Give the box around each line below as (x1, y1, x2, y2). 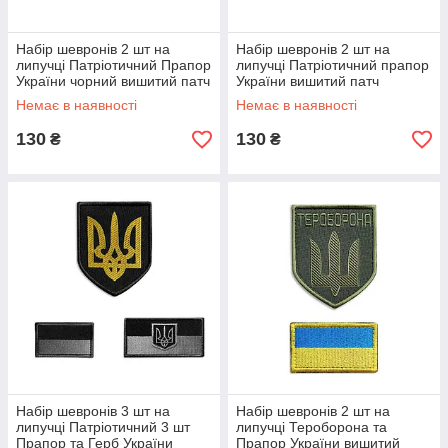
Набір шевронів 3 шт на (16, 403, 170, 419)
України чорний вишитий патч (16, 73, 210, 89)
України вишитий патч (236, 73, 379, 89)
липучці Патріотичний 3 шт (16, 419, 190, 435)
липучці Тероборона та (236, 419, 387, 435)
